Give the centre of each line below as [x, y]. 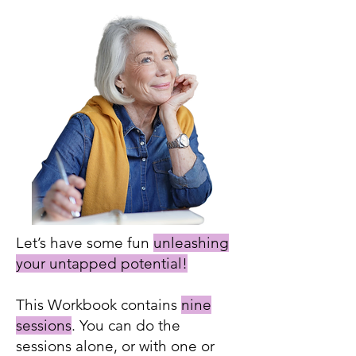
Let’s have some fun [85, 242]
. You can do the [126, 325]
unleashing [191, 242]
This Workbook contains [99, 304]
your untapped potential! [102, 263]
